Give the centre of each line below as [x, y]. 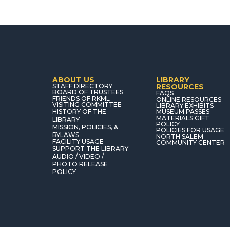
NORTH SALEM [179, 137]
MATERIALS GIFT [183, 118]
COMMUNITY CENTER [190, 143]
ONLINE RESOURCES [188, 100]
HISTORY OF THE [79, 112]
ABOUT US [73, 80]
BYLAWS [66, 135]
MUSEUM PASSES [183, 112]
